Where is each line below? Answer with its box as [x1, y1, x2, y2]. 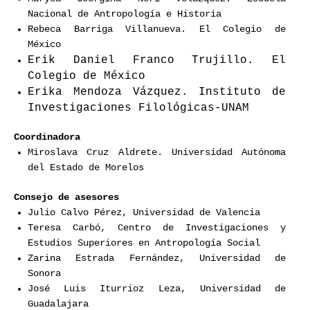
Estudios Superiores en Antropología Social [28, 237, 260, 248]
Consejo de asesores [14, 192, 119, 203]
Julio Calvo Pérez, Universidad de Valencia [28, 207, 260, 218]
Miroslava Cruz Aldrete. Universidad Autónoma [28, 147, 286, 158]
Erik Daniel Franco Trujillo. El [28, 53, 286, 66]
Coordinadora [14, 132, 80, 143]
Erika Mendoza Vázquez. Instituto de [28, 85, 286, 98]
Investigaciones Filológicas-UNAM [28, 101, 249, 114]
